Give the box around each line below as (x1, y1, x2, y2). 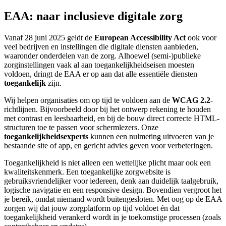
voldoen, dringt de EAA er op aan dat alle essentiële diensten (4, 69, 197, 78)
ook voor (186, 33, 216, 42)
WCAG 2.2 (172, 95, 210, 104)
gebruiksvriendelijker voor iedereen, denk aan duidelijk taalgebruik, (4, 176, 218, 185)
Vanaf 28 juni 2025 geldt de (4, 33, 94, 42)
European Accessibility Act (94, 33, 186, 42)
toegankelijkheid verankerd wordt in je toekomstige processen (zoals (4, 212, 221, 221)
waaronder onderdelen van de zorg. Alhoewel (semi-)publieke (4, 51, 201, 60)
